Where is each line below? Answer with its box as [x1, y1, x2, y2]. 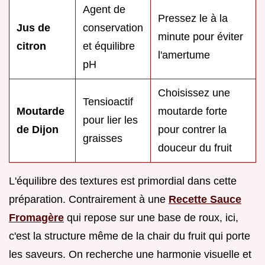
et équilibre [83, 40, 135, 52]
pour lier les [83, 114, 138, 126]
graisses [83, 132, 122, 144]
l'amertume [158, 49, 210, 61]
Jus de [17, 21, 50, 34]
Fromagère [9, 211, 64, 224]
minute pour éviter [158, 30, 243, 43]
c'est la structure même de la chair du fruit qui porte [9, 230, 250, 242]
